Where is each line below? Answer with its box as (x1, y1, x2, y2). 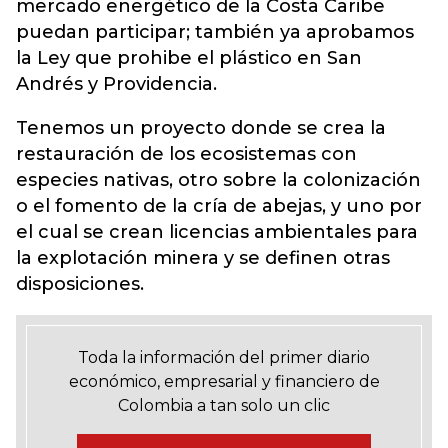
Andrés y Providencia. (16, 73, 217, 95)
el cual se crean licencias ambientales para (16, 221, 418, 243)
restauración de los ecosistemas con (16, 143, 357, 165)
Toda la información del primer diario (78, 348, 370, 367)
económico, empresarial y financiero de (68, 372, 380, 391)
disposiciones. (16, 273, 144, 295)
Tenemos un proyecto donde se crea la (16, 117, 386, 139)
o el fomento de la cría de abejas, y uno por (16, 195, 422, 217)
